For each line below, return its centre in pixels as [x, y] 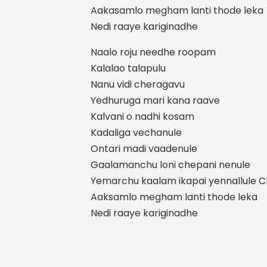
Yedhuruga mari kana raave [155, 100]
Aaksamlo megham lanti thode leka [174, 197]
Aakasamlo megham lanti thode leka [177, 10]
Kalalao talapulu [128, 68]
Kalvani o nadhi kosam [142, 117]
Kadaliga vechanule [136, 133]
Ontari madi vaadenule [144, 149]
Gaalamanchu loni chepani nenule [170, 165]
